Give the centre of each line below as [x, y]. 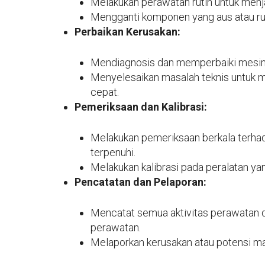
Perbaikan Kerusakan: [127, 31]
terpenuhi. [113, 152]
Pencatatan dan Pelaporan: [140, 182]
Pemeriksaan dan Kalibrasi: [141, 106]
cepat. [105, 92]
